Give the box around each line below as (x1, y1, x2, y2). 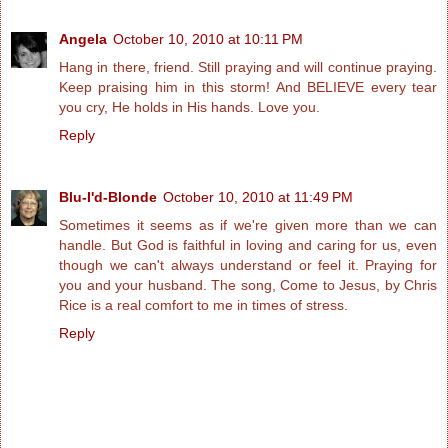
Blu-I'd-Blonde (59, 189, 157, 206)
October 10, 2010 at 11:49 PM (163, 189, 353, 206)
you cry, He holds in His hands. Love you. (59, 99, 320, 116)
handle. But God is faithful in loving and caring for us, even (59, 237, 437, 254)
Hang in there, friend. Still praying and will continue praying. (59, 59, 437, 76)
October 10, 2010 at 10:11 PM (113, 31, 303, 48)
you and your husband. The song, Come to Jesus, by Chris (59, 277, 437, 294)
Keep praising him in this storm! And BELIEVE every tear (59, 79, 437, 96)
